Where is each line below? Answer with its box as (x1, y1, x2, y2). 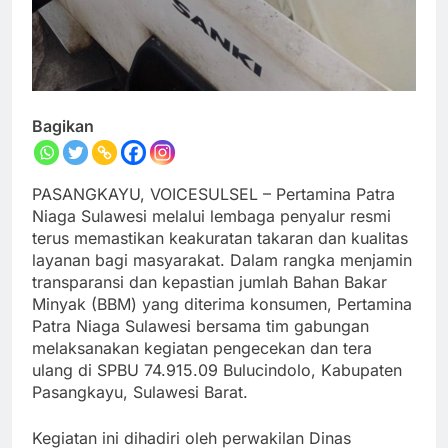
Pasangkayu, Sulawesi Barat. (32, 382, 248, 403)
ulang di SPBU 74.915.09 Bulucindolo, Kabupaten (32, 360, 402, 381)
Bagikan (32, 116, 94, 137)
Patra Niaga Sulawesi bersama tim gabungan (32, 316, 369, 337)
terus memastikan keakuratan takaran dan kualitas (32, 228, 408, 249)
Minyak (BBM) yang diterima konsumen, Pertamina (32, 294, 412, 315)
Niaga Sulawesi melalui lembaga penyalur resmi (32, 206, 391, 227)
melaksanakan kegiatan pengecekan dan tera (32, 338, 372, 359)
